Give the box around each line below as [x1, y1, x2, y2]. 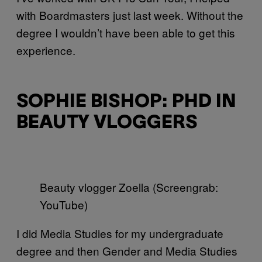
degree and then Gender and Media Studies [16, 242, 237, 258]
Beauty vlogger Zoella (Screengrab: [40, 178, 218, 195]
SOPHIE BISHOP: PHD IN [16, 94, 236, 111]
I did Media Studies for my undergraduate [16, 225, 223, 241]
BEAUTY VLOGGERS [16, 115, 197, 132]
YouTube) [40, 196, 88, 212]
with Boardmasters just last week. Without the [16, 6, 243, 23]
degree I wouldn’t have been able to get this [16, 24, 235, 40]
